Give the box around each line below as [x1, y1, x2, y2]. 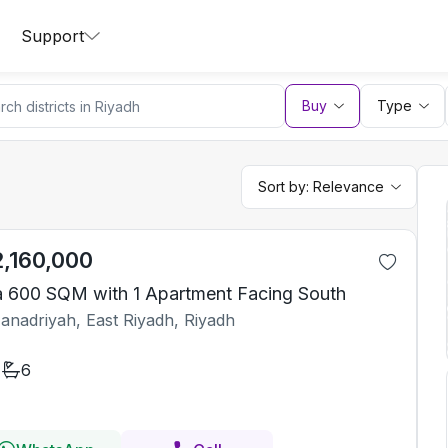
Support [21, 26, 84, 46]
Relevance [313, 178, 384, 195]
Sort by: [258, 178, 313, 195]
